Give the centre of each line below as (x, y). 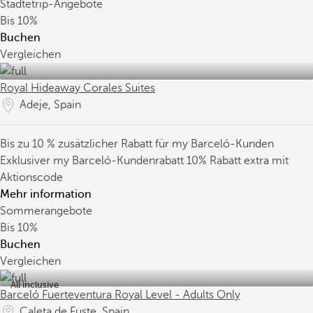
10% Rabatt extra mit (238, 161)
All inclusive (35, 285)
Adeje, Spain (50, 105)
